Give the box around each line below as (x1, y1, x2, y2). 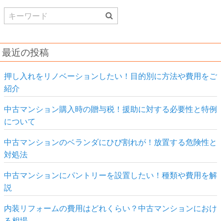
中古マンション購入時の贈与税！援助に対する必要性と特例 (4, 104, 217, 114)
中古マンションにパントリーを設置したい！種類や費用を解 (4, 170, 217, 180)
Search (4, 8, 25, 19)
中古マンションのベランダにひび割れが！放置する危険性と (4, 137, 217, 147)
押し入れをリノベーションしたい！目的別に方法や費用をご (4, 71, 217, 81)
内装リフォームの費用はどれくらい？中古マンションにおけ (4, 203, 217, 213)
